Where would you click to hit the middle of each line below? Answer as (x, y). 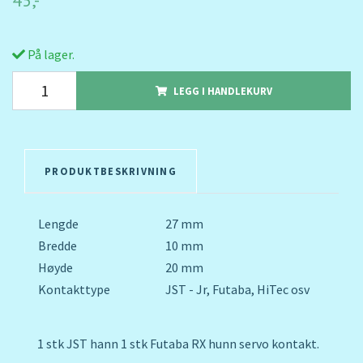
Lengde (58, 224)
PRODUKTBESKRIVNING (111, 171)
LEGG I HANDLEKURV (222, 91)
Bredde (58, 246)
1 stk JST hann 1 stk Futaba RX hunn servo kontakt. (178, 344)
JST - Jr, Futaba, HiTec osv (237, 290)
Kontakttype (74, 290)
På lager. (50, 55)
